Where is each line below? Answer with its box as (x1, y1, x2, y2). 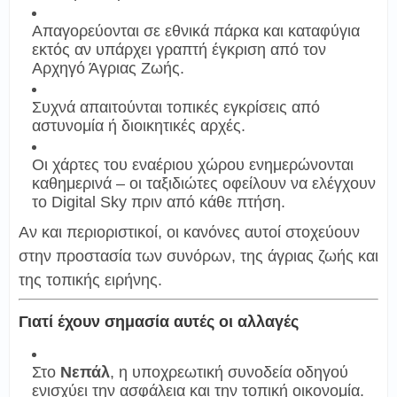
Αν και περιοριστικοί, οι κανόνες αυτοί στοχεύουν (19, 222, 360, 241)
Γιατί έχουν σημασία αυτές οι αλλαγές (19, 312, 299, 331)
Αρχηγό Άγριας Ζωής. (32, 58, 184, 77)
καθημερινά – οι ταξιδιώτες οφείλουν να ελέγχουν (32, 174, 376, 192)
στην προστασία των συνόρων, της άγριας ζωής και (19, 246, 378, 265)
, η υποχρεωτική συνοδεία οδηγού (110, 362, 348, 381)
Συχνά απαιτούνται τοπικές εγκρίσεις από (32, 97, 320, 116)
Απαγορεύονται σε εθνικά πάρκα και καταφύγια (32, 21, 360, 40)
